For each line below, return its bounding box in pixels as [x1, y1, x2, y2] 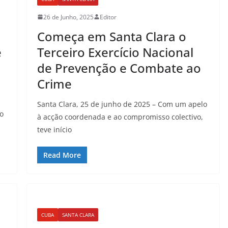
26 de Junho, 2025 [43, 12, 94, 21]
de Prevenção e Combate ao [37, 59, 201, 76]
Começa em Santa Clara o [37, 27, 186, 45]
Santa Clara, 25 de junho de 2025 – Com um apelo [37, 99, 207, 109]
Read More [43, 150, 81, 160]
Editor [99, 12, 117, 21]
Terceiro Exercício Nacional [37, 43, 193, 61]
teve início [37, 124, 72, 134]
